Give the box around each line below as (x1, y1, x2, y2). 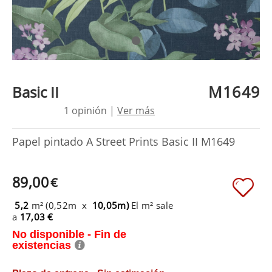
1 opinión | (64, 103, 117, 117)
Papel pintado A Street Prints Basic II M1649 (12, 134, 235, 149)
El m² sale (131, 199, 174, 211)
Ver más (117, 103, 155, 117)
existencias (12, 239, 74, 251)
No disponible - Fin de (12, 228, 126, 240)
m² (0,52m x (29, 199, 92, 211)
